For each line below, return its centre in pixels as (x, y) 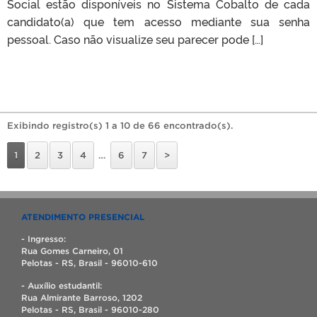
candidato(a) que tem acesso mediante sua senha (158, 21)
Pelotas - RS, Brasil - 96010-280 (90, 309)
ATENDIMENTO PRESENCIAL (83, 217)
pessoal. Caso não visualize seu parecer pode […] (135, 39)
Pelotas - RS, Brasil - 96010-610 (90, 263)
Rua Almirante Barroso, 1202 (82, 297)
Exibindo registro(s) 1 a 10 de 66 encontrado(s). (120, 125)
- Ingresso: (44, 238)
